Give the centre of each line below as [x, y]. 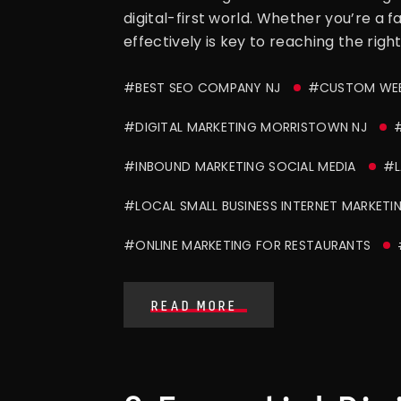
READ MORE [195, 305]
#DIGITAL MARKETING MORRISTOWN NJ [245, 128]
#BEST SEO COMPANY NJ [202, 88]
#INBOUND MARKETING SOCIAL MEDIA [240, 167]
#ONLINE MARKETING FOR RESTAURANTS [247, 246]
